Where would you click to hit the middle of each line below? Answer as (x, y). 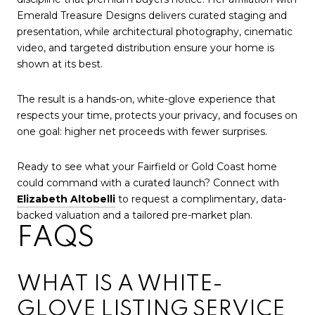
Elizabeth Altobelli (66, 199)
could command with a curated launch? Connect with (148, 182)
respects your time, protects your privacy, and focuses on (157, 115)
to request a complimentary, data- (201, 199)
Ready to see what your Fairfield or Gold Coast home (147, 166)
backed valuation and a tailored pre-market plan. (135, 215)
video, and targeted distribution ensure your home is (146, 48)
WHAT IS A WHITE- (120, 285)
